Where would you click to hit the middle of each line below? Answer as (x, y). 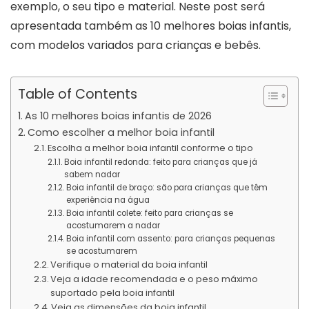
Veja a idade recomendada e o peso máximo (154, 279)
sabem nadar (92, 174)
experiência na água (108, 200)
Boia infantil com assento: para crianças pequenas (170, 238)
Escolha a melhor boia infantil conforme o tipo (151, 148)
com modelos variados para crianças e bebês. (136, 45)
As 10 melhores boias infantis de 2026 (118, 116)
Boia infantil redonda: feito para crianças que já (160, 162)
